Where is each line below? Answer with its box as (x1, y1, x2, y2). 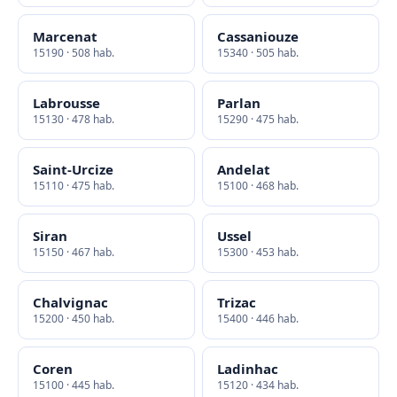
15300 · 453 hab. (217, 245, 299, 260)
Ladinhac (217, 360, 278, 378)
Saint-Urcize (33, 160, 113, 178)
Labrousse (33, 94, 100, 112)
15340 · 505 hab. (217, 45, 299, 60)
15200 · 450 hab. (33, 311, 114, 326)
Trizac (217, 293, 256, 311)
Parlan (217, 94, 261, 112)
